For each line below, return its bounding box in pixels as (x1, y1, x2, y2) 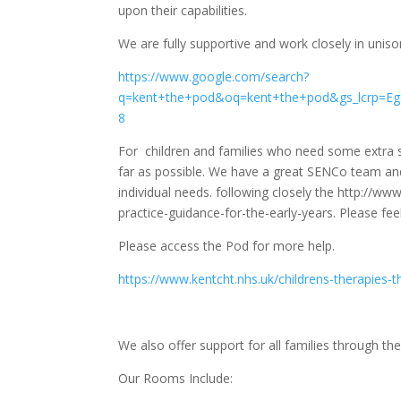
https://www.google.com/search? (118, 68, 309, 86)
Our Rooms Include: (118, 370, 233, 388)
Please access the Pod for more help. (118, 237, 335, 255)
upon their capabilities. (118, 2, 247, 20)
